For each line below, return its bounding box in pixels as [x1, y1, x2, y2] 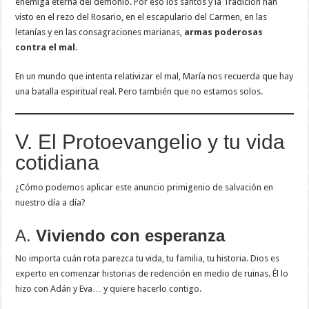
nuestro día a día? [15, 197, 86, 208]
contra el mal [15, 42, 76, 53]
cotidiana [15, 151, 100, 175]
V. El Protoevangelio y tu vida [15, 130, 286, 154]
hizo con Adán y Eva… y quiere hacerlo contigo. [15, 283, 202, 295]
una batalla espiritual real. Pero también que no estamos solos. [15, 86, 263, 97]
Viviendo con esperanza [36, 226, 226, 246]
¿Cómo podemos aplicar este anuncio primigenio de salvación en [15, 182, 274, 193]
